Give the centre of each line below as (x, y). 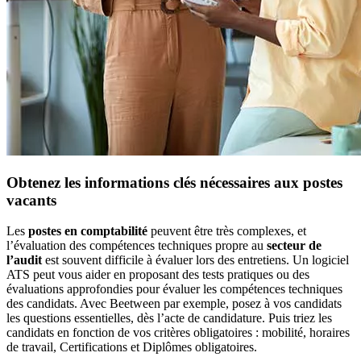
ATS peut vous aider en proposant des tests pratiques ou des (158, 275)
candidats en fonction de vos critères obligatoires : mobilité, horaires (178, 333)
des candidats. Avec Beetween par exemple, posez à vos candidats (174, 304)
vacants (31, 200)
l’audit (24, 260)
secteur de (294, 246)
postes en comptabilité (88, 231)
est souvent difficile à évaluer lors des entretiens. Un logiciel (195, 260)
